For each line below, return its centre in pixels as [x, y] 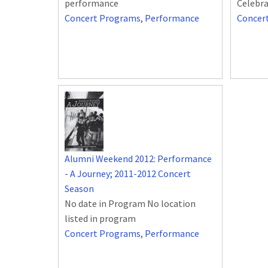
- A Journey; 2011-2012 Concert [128, 174]
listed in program [100, 219]
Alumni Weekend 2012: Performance [138, 159]
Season [79, 189]
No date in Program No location [130, 204]
